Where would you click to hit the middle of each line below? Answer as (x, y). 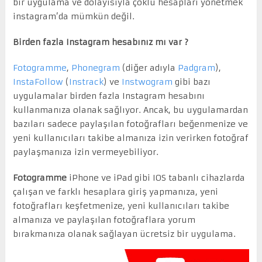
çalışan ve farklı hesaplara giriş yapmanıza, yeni (115, 192)
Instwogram (147, 82)
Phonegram (95, 68)
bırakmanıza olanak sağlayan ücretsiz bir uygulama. (124, 234)
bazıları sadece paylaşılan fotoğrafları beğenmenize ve (130, 124)
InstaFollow (38, 82)
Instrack (86, 82)
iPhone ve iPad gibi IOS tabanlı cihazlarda (156, 177)
